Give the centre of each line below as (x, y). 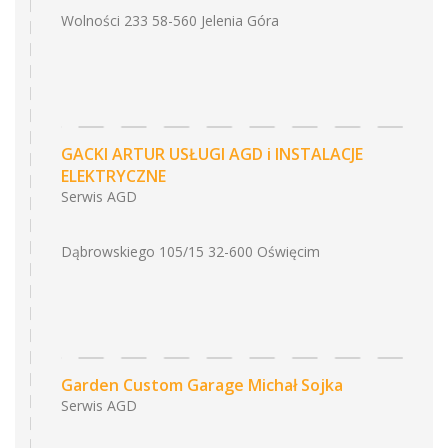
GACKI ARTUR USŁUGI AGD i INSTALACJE (212, 154)
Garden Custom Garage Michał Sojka (202, 385)
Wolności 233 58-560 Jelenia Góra (170, 20)
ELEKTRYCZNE (113, 176)
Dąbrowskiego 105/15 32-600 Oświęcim (190, 251)
